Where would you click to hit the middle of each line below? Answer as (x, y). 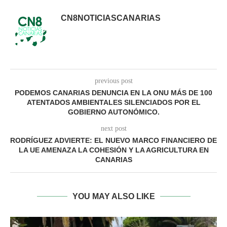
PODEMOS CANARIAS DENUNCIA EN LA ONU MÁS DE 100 (113, 93)
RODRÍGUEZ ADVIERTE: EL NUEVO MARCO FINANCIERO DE (113, 140)
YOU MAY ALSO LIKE (113, 196)
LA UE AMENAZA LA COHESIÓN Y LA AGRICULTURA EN (113, 150)
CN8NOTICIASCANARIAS (111, 18)
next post (113, 128)
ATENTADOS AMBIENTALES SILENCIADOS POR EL (113, 102)
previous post (113, 81)
